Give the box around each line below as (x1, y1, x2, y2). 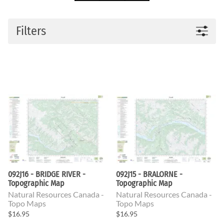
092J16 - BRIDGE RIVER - (8, 169, 85, 179)
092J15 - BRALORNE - (116, 169, 182, 179)
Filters (16, 23, 46, 38)
